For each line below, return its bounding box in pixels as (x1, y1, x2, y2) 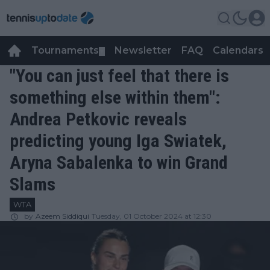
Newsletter (115, 45, 172, 56)
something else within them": (10, 87, 221, 108)
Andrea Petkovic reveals (10, 108, 187, 130)
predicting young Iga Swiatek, (10, 130, 227, 151)
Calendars (213, 45, 263, 56)
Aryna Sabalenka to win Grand (10, 152, 228, 173)
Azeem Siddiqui (36, 212, 89, 221)
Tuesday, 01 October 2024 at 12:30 (92, 212, 212, 221)
